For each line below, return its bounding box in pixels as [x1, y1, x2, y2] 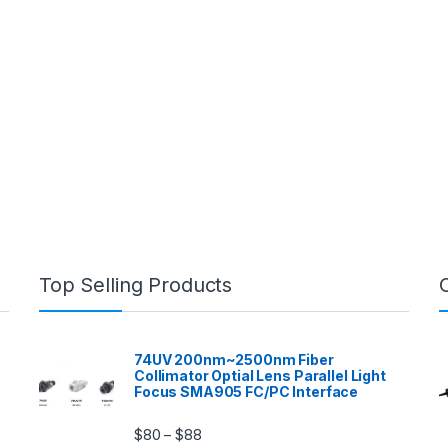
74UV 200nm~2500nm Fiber [134, 350, 334, 368]
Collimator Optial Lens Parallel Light [134, 366, 386, 384]
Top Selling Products [39, 272, 233, 297]
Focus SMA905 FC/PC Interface [134, 382, 359, 400]
